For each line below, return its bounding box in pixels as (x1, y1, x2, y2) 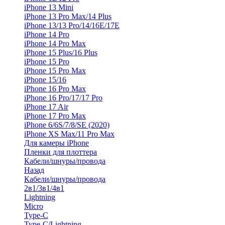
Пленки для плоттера (24, 148, 97, 156)
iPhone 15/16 (24, 75, 66, 84)
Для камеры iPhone (24, 139, 89, 147)
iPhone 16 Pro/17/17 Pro (24, 93, 102, 102)
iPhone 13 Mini (24, 3, 73, 12)
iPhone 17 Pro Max (24, 111, 86, 120)
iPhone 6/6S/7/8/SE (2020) (24, 121, 109, 129)
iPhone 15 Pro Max (24, 66, 86, 75)
